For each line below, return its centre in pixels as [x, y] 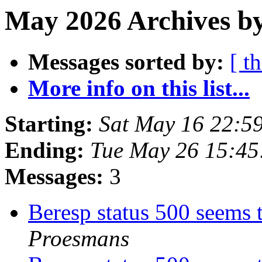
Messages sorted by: [126, 62]
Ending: [44, 150]
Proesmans [79, 239]
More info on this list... [139, 88]
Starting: [49, 124]
